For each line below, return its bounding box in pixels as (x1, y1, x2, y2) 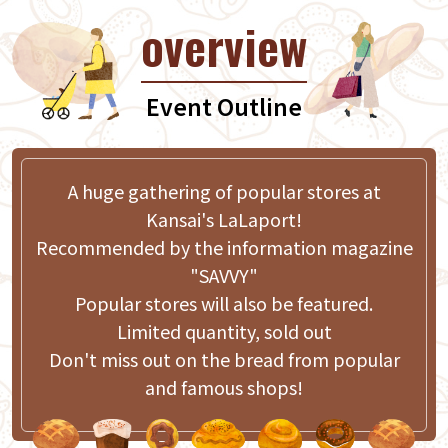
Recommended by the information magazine (35, 233, 413, 260)
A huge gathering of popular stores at (67, 177, 381, 204)
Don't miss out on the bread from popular (48, 345, 400, 372)
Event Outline (146, 90, 302, 124)
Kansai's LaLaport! (146, 205, 302, 232)
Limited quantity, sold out (116, 317, 332, 344)
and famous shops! (145, 373, 303, 400)
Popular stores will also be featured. (75, 289, 373, 316)
